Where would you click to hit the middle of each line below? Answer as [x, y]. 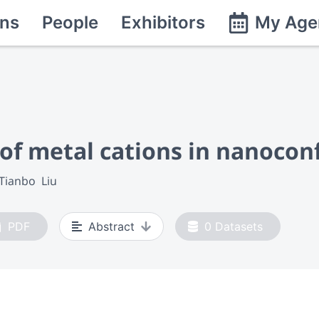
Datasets [239, 226]
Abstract [111, 226]
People [70, 22]
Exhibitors [163, 22]
